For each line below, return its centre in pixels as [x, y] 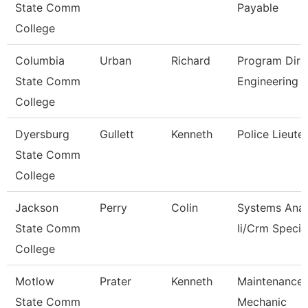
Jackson [37, 208]
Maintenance [270, 281]
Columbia [40, 60]
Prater [115, 281]
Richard [191, 60]
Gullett [117, 134]
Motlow [35, 281]
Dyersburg [42, 134]
